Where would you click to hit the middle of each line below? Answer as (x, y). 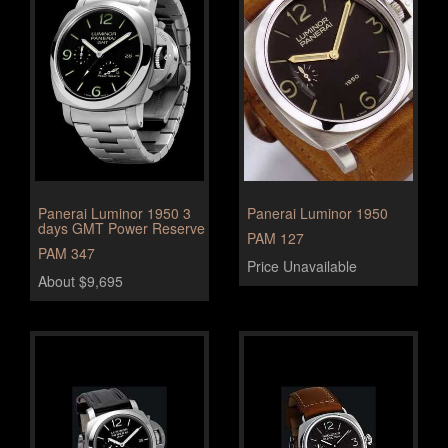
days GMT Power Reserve (121, 228)
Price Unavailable (302, 266)
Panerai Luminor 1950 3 (114, 213)
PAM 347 (66, 253)
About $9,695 (80, 281)
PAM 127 (275, 238)
